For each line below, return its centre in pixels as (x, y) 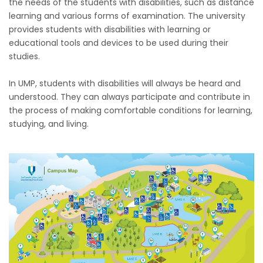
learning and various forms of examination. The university (127, 16)
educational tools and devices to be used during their (119, 43)
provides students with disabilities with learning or (110, 29)
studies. (24, 56)
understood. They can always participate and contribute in (129, 97)
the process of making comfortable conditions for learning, (131, 110)
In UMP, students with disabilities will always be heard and (125, 83)
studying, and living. (49, 124)
